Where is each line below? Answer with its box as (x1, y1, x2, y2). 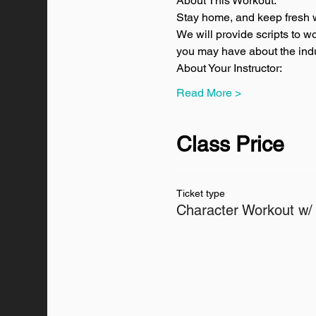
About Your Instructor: (176, 61, 283, 75)
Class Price (176, 132, 285, 157)
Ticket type (176, 188, 226, 199)
